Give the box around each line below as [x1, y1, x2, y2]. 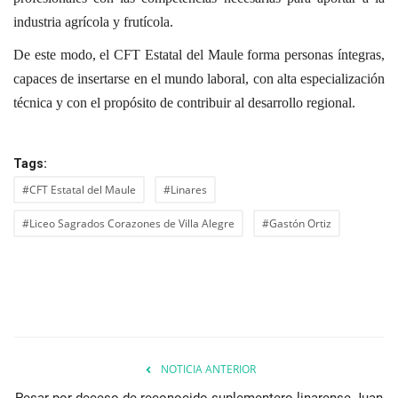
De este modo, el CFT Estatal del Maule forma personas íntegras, [13, 47, 385, 63]
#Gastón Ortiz [262, 216, 331, 232]
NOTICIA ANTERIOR [160, 362, 256, 378]
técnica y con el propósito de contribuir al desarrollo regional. [13, 95, 355, 111]
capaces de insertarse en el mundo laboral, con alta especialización [13, 71, 385, 87]
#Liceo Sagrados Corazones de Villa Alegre [22, 216, 235, 232]
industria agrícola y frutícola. [13, 14, 177, 30]
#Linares [163, 182, 207, 198]
